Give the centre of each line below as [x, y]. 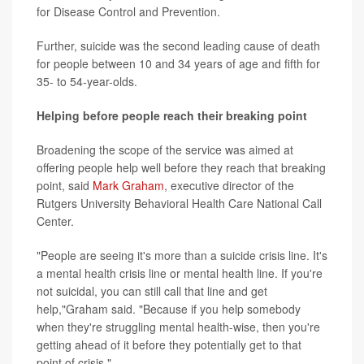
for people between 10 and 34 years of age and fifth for [178, 63]
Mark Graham [128, 185]
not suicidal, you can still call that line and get [152, 291]
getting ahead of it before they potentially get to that [169, 344]
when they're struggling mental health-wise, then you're [178, 327]
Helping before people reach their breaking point [172, 115]
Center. [55, 221]
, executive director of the [229, 185]
